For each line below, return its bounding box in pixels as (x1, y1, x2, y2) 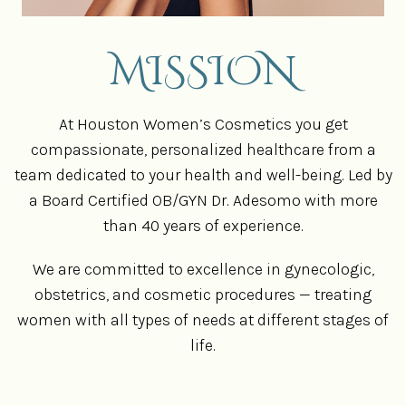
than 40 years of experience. (102, 215, 304, 236)
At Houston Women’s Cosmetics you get (58, 113, 348, 134)
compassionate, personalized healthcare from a (30, 139, 376, 159)
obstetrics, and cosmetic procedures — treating (34, 284, 372, 304)
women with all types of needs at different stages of (17, 309, 389, 330)
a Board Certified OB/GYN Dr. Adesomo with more (28, 189, 378, 210)
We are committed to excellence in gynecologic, (32, 258, 374, 279)
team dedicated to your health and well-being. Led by (14, 164, 392, 185)
